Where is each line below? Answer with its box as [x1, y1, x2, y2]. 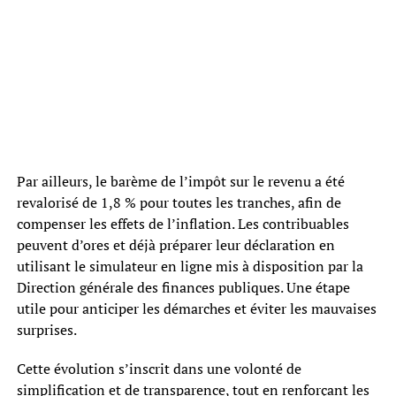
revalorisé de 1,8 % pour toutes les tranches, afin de [16, 193, 341, 213]
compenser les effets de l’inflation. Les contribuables [16, 214, 349, 234]
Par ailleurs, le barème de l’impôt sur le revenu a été [16, 171, 345, 192]
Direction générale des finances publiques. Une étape [16, 278, 350, 298]
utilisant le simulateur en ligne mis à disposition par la [16, 256, 363, 277]
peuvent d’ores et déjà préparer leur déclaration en [16, 235, 335, 255]
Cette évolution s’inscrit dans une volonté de [16, 359, 301, 379]
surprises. [16, 320, 77, 340]
